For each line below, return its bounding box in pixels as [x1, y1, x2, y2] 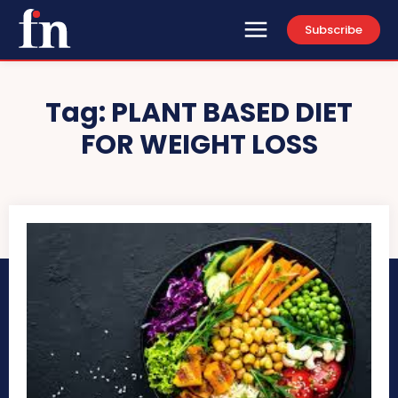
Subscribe [305, 21, 362, 39]
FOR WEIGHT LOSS [80, 126, 318, 164]
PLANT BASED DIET [111, 94, 353, 132]
